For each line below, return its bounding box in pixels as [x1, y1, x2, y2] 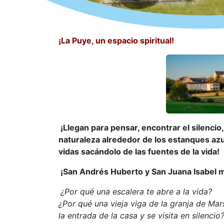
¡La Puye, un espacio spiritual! [58, 35, 174, 45]
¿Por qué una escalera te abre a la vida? [60, 186, 212, 197]
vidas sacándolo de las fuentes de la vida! [58, 146, 219, 157]
